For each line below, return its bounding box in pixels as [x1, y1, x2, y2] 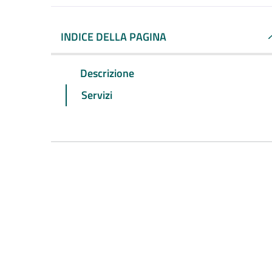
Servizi [81, 86, 112, 103]
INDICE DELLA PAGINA [61, 29, 166, 45]
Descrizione [80, 64, 134, 81]
